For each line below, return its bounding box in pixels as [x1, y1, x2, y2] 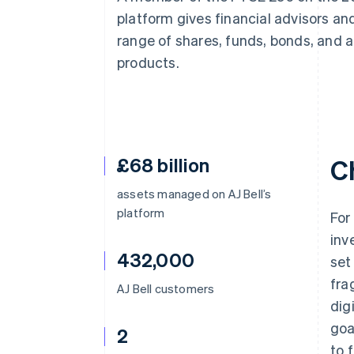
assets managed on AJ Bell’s [117, 186, 272, 201]
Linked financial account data [57, 6, 207, 21]
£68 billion [117, 153, 210, 177]
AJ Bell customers [117, 281, 215, 296]
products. [117, 53, 179, 71]
